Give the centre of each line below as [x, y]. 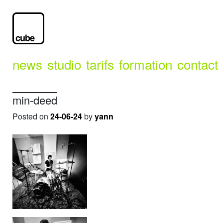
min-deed [35, 100]
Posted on [31, 116]
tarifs [100, 64]
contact [198, 64]
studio [64, 64]
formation [146, 64]
